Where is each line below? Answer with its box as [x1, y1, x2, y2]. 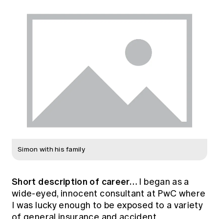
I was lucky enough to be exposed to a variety [12, 199, 203, 211]
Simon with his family [18, 145, 85, 153]
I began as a [139, 176, 189, 187]
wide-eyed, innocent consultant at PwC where [12, 188, 206, 199]
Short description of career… [12, 175, 139, 188]
